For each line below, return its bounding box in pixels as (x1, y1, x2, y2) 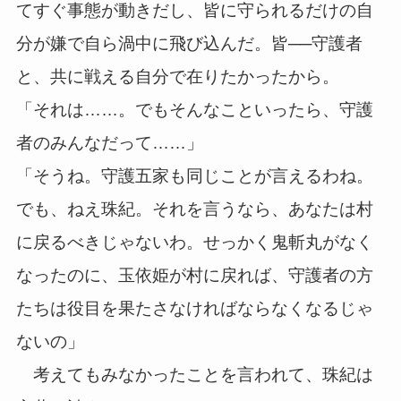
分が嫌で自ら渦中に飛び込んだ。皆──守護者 (15, 34, 363, 54)
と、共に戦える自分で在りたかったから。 (15, 67, 339, 87)
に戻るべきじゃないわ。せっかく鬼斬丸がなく (15, 233, 373, 252)
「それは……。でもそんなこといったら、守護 (15, 100, 373, 120)
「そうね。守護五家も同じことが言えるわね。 (15, 166, 373, 186)
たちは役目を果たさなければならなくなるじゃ (15, 299, 373, 319)
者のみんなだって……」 (15, 133, 203, 153)
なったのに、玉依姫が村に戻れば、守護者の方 (15, 266, 373, 286)
